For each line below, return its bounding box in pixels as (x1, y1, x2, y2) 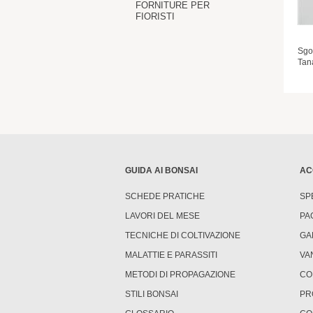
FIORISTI (136, 11, 175, 22)
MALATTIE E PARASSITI (125, 250, 217, 260)
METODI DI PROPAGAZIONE (125, 270, 235, 279)
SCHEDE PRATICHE (125, 191, 205, 201)
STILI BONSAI (125, 289, 178, 299)
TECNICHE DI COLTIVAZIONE (125, 231, 240, 240)
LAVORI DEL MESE (125, 211, 200, 221)
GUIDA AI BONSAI (125, 166, 198, 175)
